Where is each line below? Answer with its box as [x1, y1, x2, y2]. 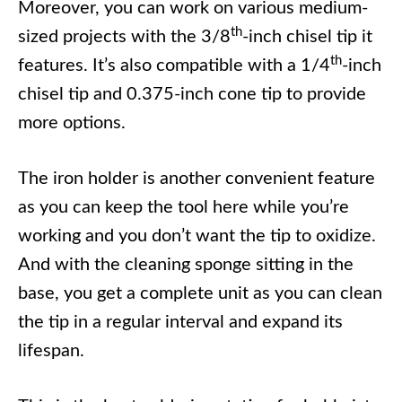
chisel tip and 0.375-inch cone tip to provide [18, 85, 366, 104]
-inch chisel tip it [242, 28, 372, 47]
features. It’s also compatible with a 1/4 [18, 57, 330, 75]
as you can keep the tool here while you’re [18, 198, 349, 217]
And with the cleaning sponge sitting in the [18, 256, 354, 275]
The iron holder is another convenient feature [18, 170, 375, 188]
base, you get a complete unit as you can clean [18, 284, 382, 303]
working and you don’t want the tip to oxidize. [18, 227, 376, 246]
